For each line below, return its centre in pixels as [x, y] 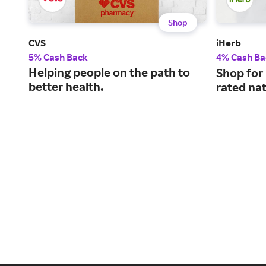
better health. [66, 87]
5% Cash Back [58, 57]
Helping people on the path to [109, 72]
